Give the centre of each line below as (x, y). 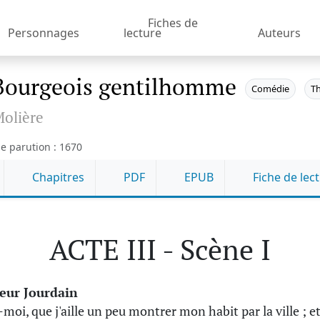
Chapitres (57, 177)
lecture (142, 32)
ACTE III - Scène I (160, 249)
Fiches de (172, 22)
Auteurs (279, 32)
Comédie (270, 89)
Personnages (43, 32)
